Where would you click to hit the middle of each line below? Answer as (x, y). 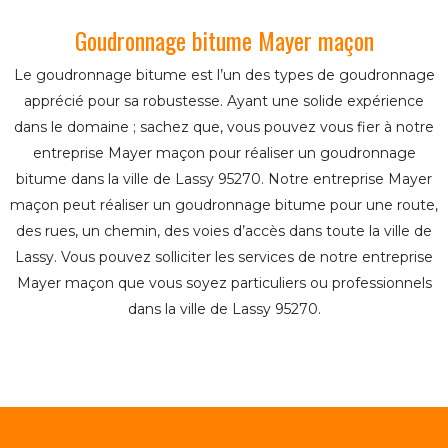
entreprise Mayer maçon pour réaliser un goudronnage (224, 152)
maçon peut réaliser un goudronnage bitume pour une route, (224, 204)
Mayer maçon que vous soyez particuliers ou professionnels (224, 282)
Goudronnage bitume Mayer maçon (224, 39)
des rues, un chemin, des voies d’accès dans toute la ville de (224, 230)
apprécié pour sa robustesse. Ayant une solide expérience (224, 100)
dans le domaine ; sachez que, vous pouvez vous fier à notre (224, 126)
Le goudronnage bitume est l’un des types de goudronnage (224, 74)
